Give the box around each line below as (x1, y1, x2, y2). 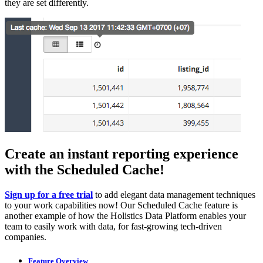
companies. (5, 232, 46, 242)
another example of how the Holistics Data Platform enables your (5, 211, 246, 221)
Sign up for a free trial (5, 190, 93, 200)
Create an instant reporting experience (5, 146, 238, 162)
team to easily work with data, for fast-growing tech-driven (5, 221, 222, 232)
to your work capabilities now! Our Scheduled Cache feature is (5, 200, 238, 211)
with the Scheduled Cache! (5, 162, 164, 178)
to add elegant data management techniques (93, 190, 255, 200)
